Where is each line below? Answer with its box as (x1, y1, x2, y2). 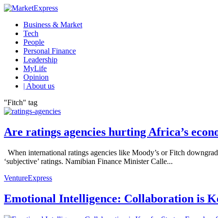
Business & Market (23, 20, 82, 29)
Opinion (23, 73, 49, 81)
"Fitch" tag (4, 98, 37, 107)
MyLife (23, 64, 47, 73)
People (23, 38, 44, 46)
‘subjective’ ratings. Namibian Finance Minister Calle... (4, 157, 173, 165)
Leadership (23, 55, 57, 64)
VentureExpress (4, 173, 52, 182)
